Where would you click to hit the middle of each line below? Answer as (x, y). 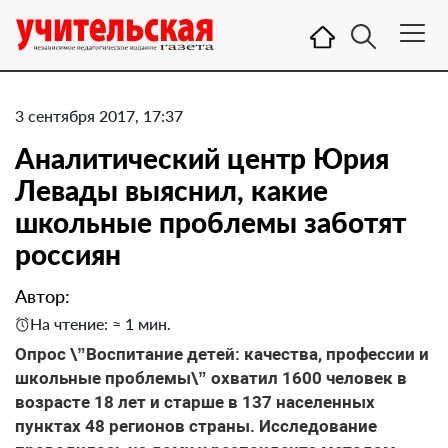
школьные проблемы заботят (210, 222)
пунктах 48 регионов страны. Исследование (196, 426)
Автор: (42, 296)
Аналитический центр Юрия (202, 158)
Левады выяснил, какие (171, 190)
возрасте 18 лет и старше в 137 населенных (195, 402)
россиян (68, 254)
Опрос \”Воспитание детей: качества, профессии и (222, 354)
